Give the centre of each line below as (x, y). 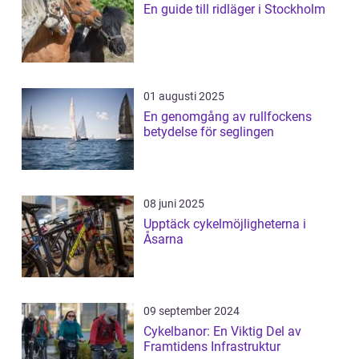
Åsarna (163, 240)
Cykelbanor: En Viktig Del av (222, 332)
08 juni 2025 (174, 204)
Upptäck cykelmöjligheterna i (225, 224)
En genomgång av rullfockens (228, 117)
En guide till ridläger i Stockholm (234, 10)
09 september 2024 (192, 311)
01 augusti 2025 (184, 97)
